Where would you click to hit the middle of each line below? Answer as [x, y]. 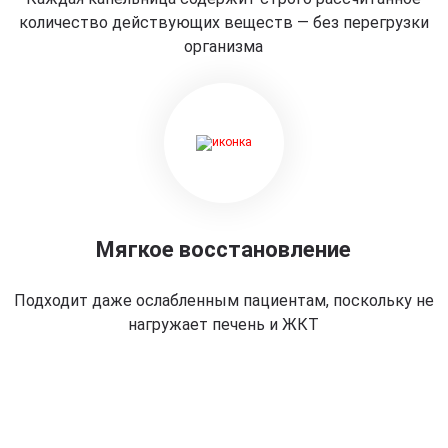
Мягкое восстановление [224, 249]
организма [224, 46]
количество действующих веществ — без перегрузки [223, 22]
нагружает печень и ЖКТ [224, 324]
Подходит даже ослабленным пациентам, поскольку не [223, 300]
